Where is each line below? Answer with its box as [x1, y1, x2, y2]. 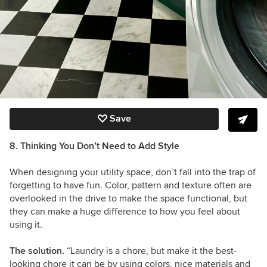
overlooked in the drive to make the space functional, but [10, 193, 247, 205]
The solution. [10, 245, 67, 257]
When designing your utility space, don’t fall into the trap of [10, 166, 256, 179]
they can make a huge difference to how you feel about [10, 206, 240, 218]
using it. [10, 219, 42, 231]
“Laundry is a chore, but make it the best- [67, 245, 237, 257]
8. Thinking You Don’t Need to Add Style [10, 140, 179, 153]
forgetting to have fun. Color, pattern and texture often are [10, 179, 252, 192]
